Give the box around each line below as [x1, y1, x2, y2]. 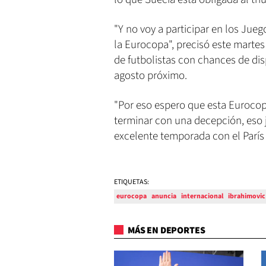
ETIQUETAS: [114, 177, 149, 188]
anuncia [151, 191, 176, 202]
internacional [181, 191, 223, 202]
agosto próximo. [114, 68, 187, 84]
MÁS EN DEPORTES [126, 224, 205, 237]
